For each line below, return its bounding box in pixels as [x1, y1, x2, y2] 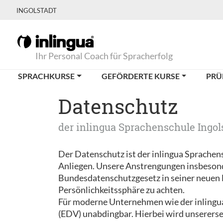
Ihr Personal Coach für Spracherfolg [35, 50, 173, 61]
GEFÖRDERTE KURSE [101, 71, 180, 81]
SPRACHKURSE [18, 71, 75, 81]
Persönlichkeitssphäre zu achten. [58, 184, 185, 195]
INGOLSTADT [16, 6, 57, 14]
